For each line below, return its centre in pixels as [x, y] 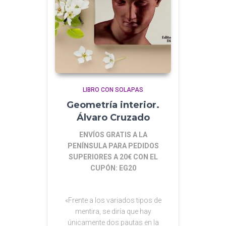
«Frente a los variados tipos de [113, 200]
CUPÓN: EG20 [113, 168]
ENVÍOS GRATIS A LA [113, 134]
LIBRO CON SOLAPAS [113, 90]
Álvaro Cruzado [113, 117]
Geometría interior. [113, 105]
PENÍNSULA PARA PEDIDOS [113, 146]
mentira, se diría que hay [113, 211]
